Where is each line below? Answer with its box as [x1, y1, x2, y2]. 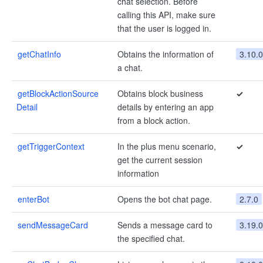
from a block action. [117, 114, 190, 126]
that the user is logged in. [117, 22, 211, 34]
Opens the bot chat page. [117, 193, 212, 205]
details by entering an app [117, 101, 214, 113]
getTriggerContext [18, 140, 85, 152]
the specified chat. [117, 232, 185, 244]
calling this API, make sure [117, 9, 215, 21]
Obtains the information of [117, 48, 214, 60]
